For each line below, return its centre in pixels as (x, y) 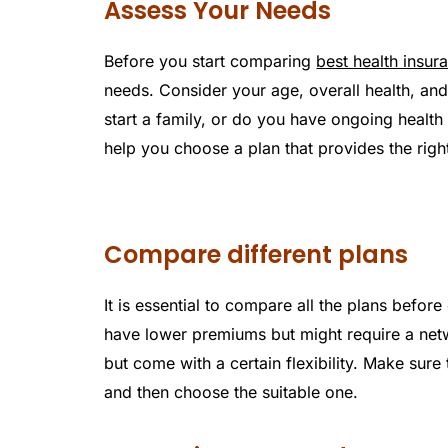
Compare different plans (256, 255)
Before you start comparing (210, 61)
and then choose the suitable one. (231, 392)
